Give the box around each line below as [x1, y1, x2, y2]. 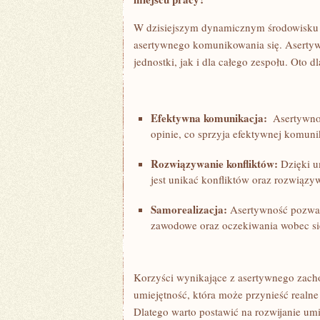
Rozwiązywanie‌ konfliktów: [151, 156, 278, 171]
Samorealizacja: [151, 201, 227, 217]
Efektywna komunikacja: [151, 110, 267, 126]
